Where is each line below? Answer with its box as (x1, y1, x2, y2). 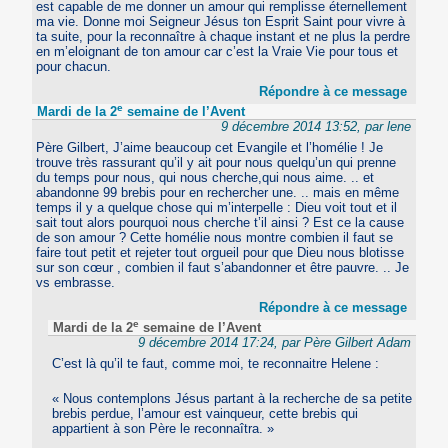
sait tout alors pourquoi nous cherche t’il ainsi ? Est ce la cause (36, 215, 405, 231)
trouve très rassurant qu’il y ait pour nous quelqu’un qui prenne (36, 155, 397, 171)
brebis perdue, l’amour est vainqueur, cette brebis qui (51, 406, 358, 422)
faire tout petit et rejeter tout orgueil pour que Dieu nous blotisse (36, 245, 405, 261)
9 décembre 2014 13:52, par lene (220, 119, 411, 135)
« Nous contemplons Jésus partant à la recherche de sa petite (51, 391, 412, 407)
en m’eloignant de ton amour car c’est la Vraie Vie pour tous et (36, 44, 399, 60)
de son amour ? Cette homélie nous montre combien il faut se (36, 230, 394, 246)
